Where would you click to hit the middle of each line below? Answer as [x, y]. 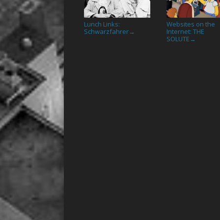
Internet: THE [186, 32]
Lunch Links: [102, 24]
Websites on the [191, 24]
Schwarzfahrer [107, 32]
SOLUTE [178, 39]
